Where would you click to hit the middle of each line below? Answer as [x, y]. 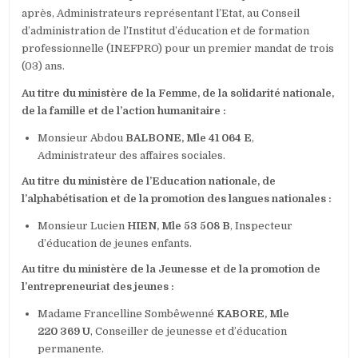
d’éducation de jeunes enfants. [115, 244]
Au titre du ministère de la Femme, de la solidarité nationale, [178, 93]
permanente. [71, 349]
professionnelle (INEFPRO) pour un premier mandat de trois [178, 49]
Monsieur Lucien [83, 226]
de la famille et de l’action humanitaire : [124, 111]
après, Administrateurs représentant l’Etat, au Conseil [161, 14]
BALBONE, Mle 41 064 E [189, 138]
